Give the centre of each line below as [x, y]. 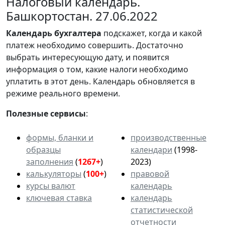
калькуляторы [54, 174]
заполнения [50, 162]
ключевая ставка [59, 198]
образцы [43, 150]
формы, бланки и [60, 138]
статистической [162, 210]
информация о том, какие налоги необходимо [97, 70]
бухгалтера [78, 33]
